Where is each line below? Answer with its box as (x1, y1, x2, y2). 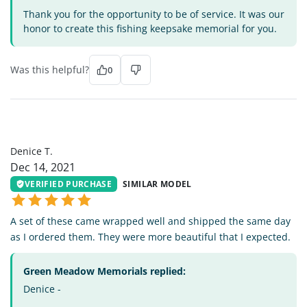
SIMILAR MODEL (123, 177, 192, 190)
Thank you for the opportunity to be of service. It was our (23, 8, 284, 21)
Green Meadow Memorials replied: (23, 264, 186, 278)
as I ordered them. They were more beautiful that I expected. (10, 230, 291, 243)
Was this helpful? (10, 63, 89, 77)
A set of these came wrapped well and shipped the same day (10, 214, 291, 228)
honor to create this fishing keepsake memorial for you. (23, 22, 277, 36)
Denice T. (10, 145, 53, 158)
